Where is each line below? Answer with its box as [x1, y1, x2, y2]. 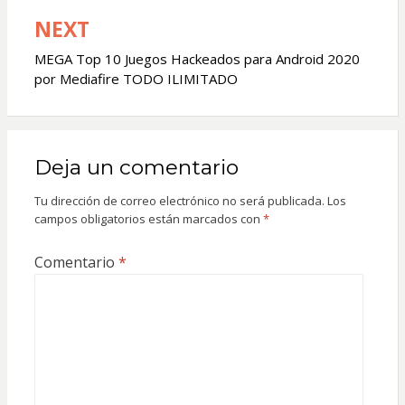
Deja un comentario [33, 154, 239, 180]
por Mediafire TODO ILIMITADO [33, 69, 238, 88]
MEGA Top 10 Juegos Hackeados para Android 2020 [33, 49, 360, 68]
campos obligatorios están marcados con [33, 210, 263, 227]
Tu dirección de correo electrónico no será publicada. [33, 192, 325, 209]
